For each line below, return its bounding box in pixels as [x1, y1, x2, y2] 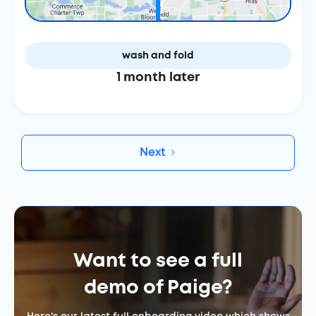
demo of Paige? [83, 279, 233, 297]
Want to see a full [73, 253, 243, 270]
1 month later [116, 72, 200, 83]
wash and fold [122, 51, 194, 60]
